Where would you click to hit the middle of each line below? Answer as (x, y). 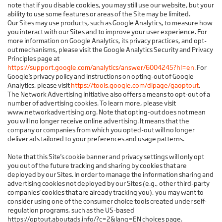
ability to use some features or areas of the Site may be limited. (99, 14)
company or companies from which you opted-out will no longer (101, 130)
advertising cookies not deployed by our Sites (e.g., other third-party (109, 184)
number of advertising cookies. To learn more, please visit (92, 103)
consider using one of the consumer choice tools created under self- (107, 201)
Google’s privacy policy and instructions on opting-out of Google (101, 77)
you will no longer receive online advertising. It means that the (98, 121)
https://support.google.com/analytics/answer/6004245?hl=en (101, 68)
